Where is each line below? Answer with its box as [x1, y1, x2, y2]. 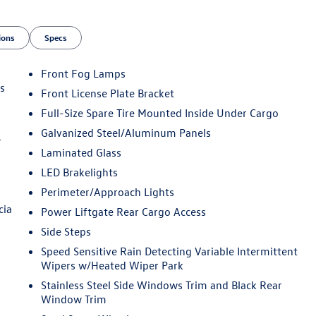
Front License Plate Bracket [41, 85, 175, 100]
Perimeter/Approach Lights [41, 184, 175, 199]
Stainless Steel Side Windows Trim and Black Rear [41, 277, 283, 292]
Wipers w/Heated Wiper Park [41, 257, 184, 272]
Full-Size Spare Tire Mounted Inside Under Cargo [41, 105, 279, 120]
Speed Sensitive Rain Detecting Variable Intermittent [41, 243, 298, 258]
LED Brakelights [41, 164, 119, 179]
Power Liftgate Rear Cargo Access [41, 204, 207, 219]
